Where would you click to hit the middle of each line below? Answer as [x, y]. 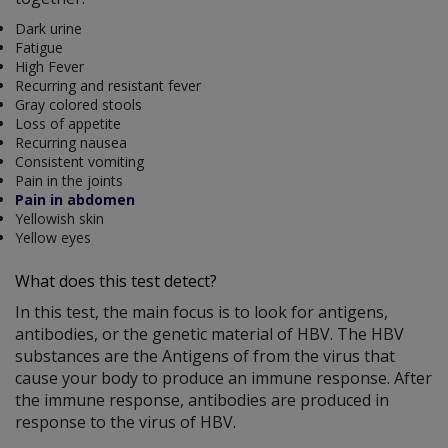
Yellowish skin [59, 218]
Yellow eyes [53, 237]
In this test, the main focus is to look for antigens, [201, 311]
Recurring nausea [71, 142]
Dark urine [48, 28]
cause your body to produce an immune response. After [223, 377]
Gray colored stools [78, 104]
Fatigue [39, 47]
